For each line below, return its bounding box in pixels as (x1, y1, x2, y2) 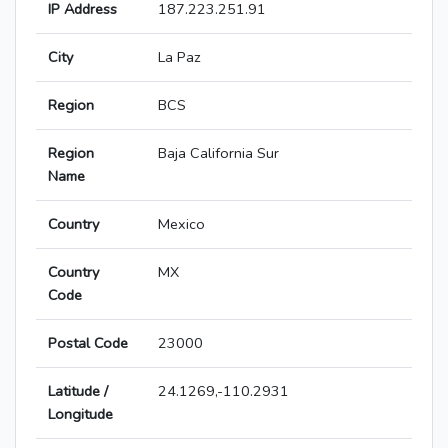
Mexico (158, 214, 205, 235)
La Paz (158, 47, 201, 68)
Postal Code (48, 333, 128, 354)
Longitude (48, 404, 113, 425)
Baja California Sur (158, 143, 279, 164)
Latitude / (48, 381, 108, 402)
